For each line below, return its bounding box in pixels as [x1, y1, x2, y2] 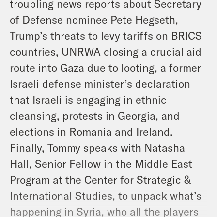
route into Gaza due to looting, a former [10, 61, 201, 74]
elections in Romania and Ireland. [10, 124, 173, 138]
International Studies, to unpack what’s [10, 188, 201, 201]
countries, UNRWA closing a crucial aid [10, 45, 201, 58]
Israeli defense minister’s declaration [10, 77, 190, 90]
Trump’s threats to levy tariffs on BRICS [10, 29, 202, 42]
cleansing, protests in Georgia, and [10, 108, 180, 122]
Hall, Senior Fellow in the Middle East [10, 156, 192, 170]
